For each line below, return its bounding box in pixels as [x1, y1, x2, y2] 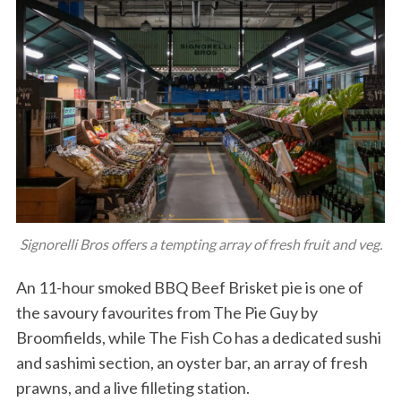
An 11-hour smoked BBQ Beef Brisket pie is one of [15, 277, 363, 298]
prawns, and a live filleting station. [15, 378, 250, 398]
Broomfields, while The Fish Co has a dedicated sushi [15, 328, 381, 348]
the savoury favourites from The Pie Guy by [15, 303, 318, 323]
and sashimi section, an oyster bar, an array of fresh [15, 353, 368, 373]
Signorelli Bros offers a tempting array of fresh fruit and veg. [19, 235, 382, 253]
